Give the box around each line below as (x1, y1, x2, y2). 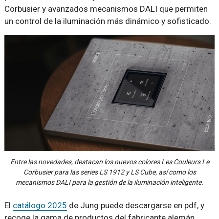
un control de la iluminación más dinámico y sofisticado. (4, 16, 211, 26)
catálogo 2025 (12, 200, 67, 210)
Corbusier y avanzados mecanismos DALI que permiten (4, 4, 208, 14)
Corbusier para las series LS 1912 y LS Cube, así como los (23, 168, 196, 176)
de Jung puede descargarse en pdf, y (66, 200, 204, 210)
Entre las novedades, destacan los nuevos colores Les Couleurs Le (10, 157, 209, 166)
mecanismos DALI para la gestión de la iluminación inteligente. (16, 178, 203, 186)
